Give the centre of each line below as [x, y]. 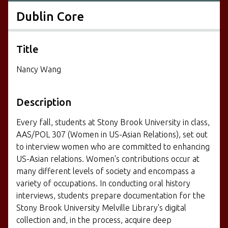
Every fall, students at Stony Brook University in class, [113, 122]
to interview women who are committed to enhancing [113, 146]
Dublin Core [50, 16]
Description [44, 102]
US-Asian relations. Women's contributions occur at [108, 159]
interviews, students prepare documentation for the [111, 195]
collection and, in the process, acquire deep [94, 220]
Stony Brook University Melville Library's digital [101, 207]
